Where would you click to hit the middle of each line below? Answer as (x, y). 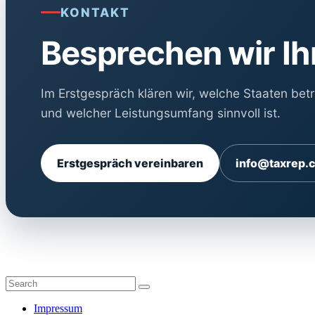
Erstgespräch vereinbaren (130, 163)
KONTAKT (96, 12)
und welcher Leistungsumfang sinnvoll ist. (161, 112)
